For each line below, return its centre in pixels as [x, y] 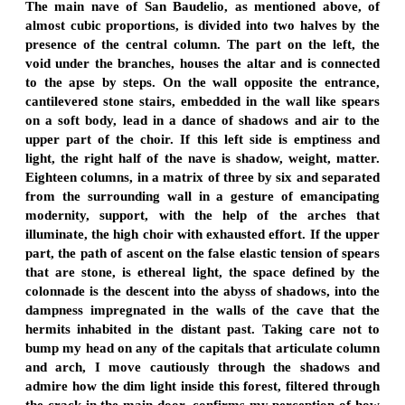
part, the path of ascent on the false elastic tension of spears [202, 253]
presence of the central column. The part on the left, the [202, 44]
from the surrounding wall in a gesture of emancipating [202, 196]
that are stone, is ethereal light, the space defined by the [202, 272]
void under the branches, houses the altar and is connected [202, 63]
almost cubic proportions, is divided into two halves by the [202, 25]
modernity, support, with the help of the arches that [202, 215]
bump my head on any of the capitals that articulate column [202, 348]
